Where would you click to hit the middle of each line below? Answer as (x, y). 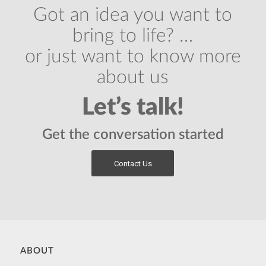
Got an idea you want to (133, 15)
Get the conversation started (133, 135)
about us (133, 77)
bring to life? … (133, 36)
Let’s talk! (133, 108)
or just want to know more (133, 57)
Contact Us (133, 164)
